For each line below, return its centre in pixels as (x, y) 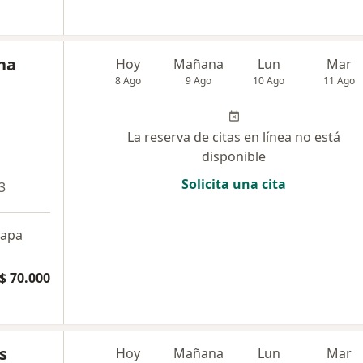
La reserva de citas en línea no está (234, 137)
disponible (234, 156)
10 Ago (269, 81)
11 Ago (340, 81)
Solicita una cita (234, 184)
